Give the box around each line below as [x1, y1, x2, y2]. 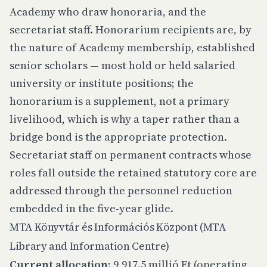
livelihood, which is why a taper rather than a [10, 111, 240, 126]
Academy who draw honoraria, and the [10, 4, 206, 19]
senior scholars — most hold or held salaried [10, 58, 235, 73]
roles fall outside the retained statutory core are [10, 165, 257, 180]
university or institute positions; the [10, 76, 194, 91]
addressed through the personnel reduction [10, 183, 232, 198]
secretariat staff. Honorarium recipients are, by [10, 22, 252, 37]
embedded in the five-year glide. [10, 201, 173, 216]
